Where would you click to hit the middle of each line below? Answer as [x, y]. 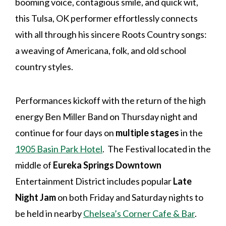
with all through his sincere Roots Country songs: [111, 34]
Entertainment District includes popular [94, 181]
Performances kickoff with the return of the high [110, 100]
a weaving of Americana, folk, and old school [101, 50]
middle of [34, 165]
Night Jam [36, 197]
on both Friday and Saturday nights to [130, 197]
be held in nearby [49, 213]
